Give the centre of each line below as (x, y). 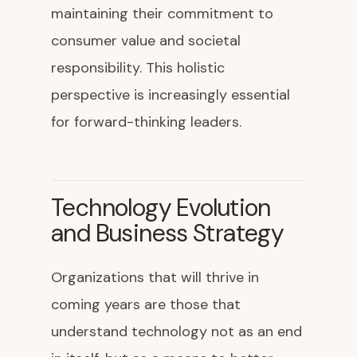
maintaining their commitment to (162, 14)
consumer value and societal (146, 41)
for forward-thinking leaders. (146, 122)
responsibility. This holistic (138, 68)
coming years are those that (146, 304)
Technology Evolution (161, 208)
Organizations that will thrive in (155, 277)
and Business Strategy (168, 233)
